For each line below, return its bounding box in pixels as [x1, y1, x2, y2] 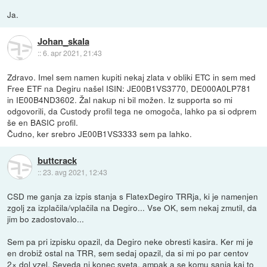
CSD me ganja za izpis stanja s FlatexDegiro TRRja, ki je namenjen [7, 190, 259, 202]
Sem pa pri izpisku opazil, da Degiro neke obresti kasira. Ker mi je [7, 235, 254, 247]
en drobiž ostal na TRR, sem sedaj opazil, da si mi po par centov [7, 246, 249, 259]
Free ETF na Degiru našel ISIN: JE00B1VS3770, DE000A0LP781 [7, 82, 252, 94]
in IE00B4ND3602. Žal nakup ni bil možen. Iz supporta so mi [7, 93, 233, 105]
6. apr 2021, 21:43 [42, 48, 102, 58]
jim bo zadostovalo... [7, 212, 85, 225]
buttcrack [37, 154, 77, 167]
